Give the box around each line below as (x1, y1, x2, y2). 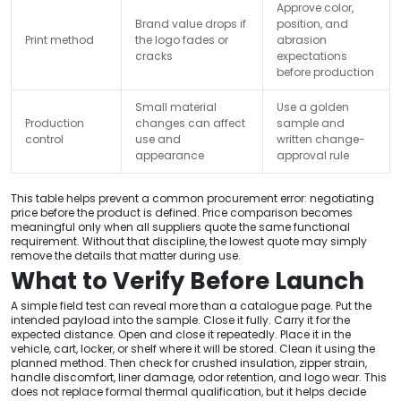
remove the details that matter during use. (11, 247, 241, 263)
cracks (135, 47, 173, 64)
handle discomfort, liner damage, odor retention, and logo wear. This (11, 369, 387, 385)
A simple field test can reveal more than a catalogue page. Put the (11, 297, 371, 313)
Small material (135, 98, 217, 115)
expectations (277, 47, 347, 64)
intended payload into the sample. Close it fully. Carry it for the (11, 311, 350, 328)
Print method (25, 31, 94, 47)
